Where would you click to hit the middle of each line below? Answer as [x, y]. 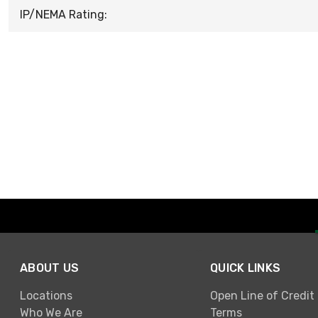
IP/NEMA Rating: [64, 15]
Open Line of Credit [262, 295]
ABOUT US [50, 268]
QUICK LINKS [246, 268]
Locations [46, 295]
